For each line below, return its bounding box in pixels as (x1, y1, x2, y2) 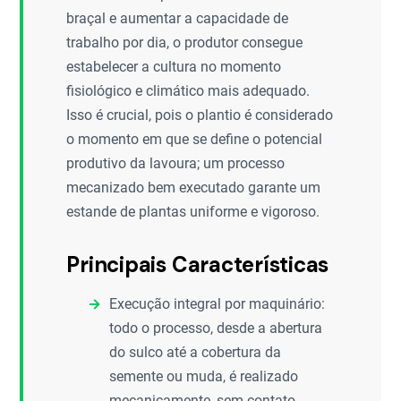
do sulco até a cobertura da (109, 344, 282, 361)
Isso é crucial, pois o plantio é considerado (66, 107, 334, 124)
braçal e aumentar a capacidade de (66, 10, 289, 27)
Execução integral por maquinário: (109, 295, 326, 312)
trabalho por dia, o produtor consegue (66, 34, 303, 51)
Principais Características (66, 251, 329, 278)
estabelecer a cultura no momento (66, 58, 282, 75)
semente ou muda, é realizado (109, 368, 299, 385)
